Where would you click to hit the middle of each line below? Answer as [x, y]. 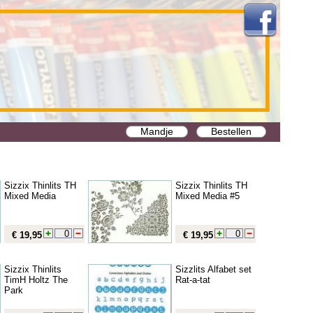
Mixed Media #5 [208, 196]
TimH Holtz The [36, 279]
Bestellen [231, 131]
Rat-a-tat [193, 279]
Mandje [157, 131]
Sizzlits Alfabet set [213, 269]
